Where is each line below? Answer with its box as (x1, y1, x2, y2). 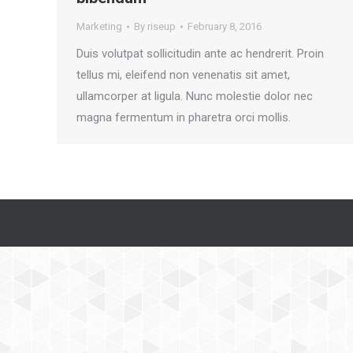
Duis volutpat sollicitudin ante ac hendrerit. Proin (76, 46, 324, 61)
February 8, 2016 (188, 20, 262, 32)
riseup (147, 20, 176, 32)
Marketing (76, 20, 122, 32)
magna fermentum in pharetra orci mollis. (76, 110, 291, 124)
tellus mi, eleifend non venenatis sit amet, (76, 68, 290, 82)
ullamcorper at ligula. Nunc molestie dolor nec (76, 89, 313, 103)
